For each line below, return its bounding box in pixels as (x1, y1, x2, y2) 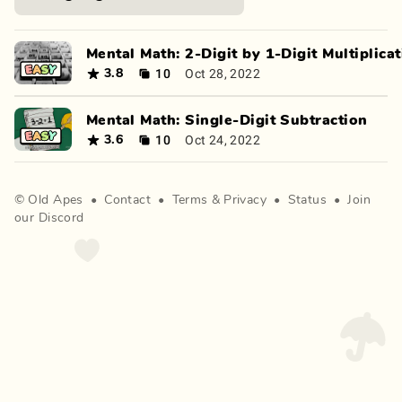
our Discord (14, 212, 84, 224)
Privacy (223, 194, 267, 206)
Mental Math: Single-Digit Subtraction (86, 113, 368, 127)
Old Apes (28, 194, 83, 206)
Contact (104, 194, 152, 206)
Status (287, 194, 328, 206)
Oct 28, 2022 (185, 65, 261, 82)
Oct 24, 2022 (185, 131, 261, 148)
